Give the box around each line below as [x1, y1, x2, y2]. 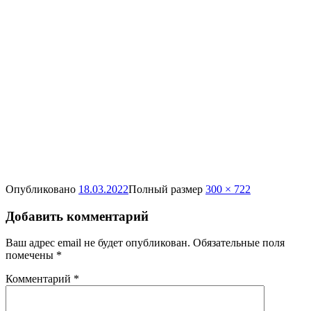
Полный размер [128, 183, 205, 195]
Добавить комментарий [6, 208, 149, 224]
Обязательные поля [193, 237, 285, 249]
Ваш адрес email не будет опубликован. [6, 237, 190, 249]
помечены [6, 249, 56, 262]
